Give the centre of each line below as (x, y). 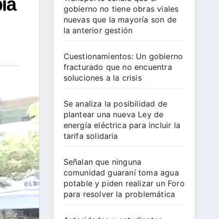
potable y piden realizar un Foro (124, 184)
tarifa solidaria (91, 136)
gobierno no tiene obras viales (121, 9)
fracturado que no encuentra (118, 67)
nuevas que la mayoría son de (120, 20)
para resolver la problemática (119, 194)
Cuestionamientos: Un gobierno (123, 56)
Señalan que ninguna (102, 162)
